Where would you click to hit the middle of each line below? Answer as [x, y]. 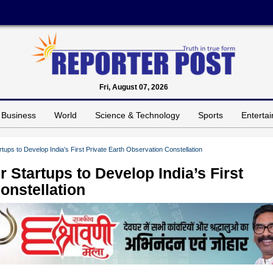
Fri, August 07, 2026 [133, 87]
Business [19, 115]
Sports [211, 115]
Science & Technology [137, 115]
